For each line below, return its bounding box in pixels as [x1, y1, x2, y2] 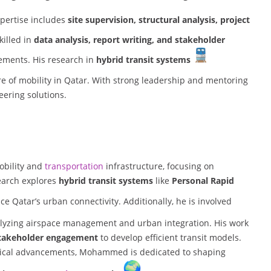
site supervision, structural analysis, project [68, 14, 250, 26]
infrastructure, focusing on [103, 160, 214, 172]
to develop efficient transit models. [98, 232, 241, 244]
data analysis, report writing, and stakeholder [34, 34, 225, 46]
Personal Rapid [172, 175, 234, 187]
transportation [42, 160, 103, 172]
